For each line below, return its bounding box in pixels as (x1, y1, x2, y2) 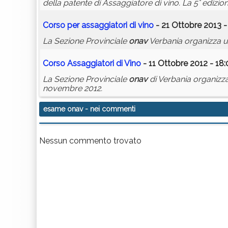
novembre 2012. (43, 83, 102, 94)
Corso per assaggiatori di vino (43, 20, 154, 31)
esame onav (43, 105, 83, 113)
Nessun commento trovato (39, 136, 141, 146)
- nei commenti (83, 105, 135, 113)
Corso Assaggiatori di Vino (43, 59, 141, 69)
